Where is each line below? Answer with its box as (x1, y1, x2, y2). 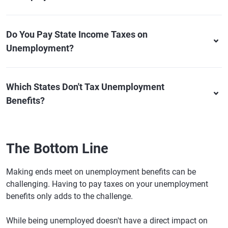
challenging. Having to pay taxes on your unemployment (6, 179, 208, 189)
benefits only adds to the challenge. (6, 191, 133, 202)
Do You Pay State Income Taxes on (6, 29, 148, 40)
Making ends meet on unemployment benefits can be (6, 167, 196, 177)
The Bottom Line (6, 140, 108, 157)
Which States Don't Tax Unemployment (6, 81, 164, 93)
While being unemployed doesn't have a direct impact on (6, 216, 208, 226)
